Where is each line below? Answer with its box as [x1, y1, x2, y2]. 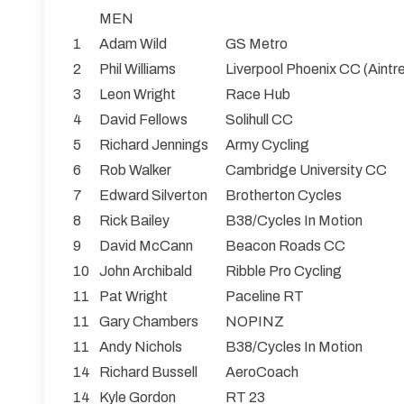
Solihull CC [225, 112, 293, 128]
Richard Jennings [99, 137, 208, 153]
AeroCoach [225, 364, 298, 381]
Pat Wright [99, 289, 168, 305]
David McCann [99, 238, 193, 254]
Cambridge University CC [225, 162, 387, 179]
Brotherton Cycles [225, 188, 342, 204]
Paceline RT [225, 289, 304, 305]
